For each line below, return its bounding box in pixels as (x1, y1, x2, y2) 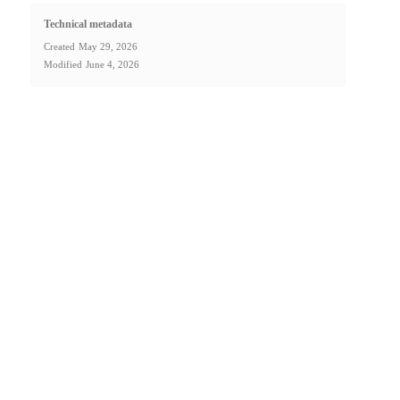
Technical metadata (43, 17, 132, 30)
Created (43, 40, 75, 52)
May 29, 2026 (78, 40, 137, 52)
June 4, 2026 (85, 58, 139, 70)
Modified (43, 58, 82, 70)
